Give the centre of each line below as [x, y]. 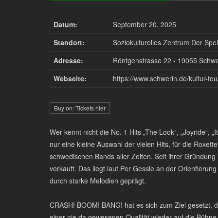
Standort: [69, 42]
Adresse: [68, 60]
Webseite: [70, 78]
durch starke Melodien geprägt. [98, 181]
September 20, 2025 [145, 24]
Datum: [65, 24]
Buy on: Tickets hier [80, 108]
